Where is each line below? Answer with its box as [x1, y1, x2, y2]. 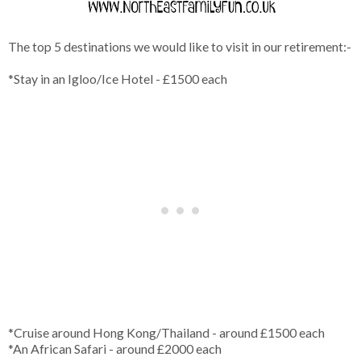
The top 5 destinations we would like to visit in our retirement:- [8, 39, 351, 55]
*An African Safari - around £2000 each [8, 341, 222, 357]
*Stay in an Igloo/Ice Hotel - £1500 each [8, 71, 227, 87]
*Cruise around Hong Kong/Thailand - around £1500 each [8, 325, 325, 341]
